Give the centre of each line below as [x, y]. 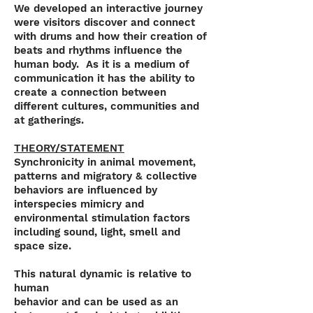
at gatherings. [49, 120]
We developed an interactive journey [108, 8]
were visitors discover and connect [104, 22]
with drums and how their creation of [110, 36]
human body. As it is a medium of [102, 64]
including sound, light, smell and [97, 232]
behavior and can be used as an [96, 302]
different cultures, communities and [107, 106]
